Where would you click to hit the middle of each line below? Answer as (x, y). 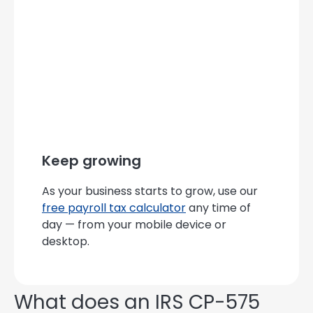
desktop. (66, 242)
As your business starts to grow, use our (150, 191)
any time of (218, 208)
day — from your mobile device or (134, 225)
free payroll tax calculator (114, 208)
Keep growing (92, 161)
